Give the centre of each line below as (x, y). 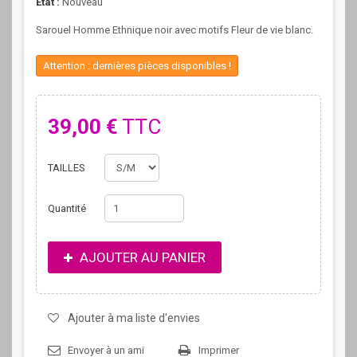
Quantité (67, 208)
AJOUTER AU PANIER (141, 257)
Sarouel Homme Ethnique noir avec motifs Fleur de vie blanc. (175, 30)
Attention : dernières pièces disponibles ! (137, 66)
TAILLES (68, 168)
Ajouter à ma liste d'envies (134, 318)
